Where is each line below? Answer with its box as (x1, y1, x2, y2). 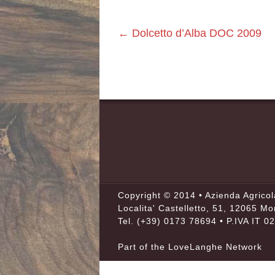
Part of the (118, 242, 168, 252)
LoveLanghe (168, 242, 223, 252)
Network (223, 242, 262, 252)
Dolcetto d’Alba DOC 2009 (129, 27, 261, 39)
